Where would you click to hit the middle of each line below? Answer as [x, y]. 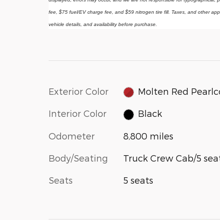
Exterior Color [79, 91]
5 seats [138, 180]
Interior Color [78, 113]
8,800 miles [148, 136]
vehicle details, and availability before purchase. [103, 24]
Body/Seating [78, 158]
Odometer [72, 136]
